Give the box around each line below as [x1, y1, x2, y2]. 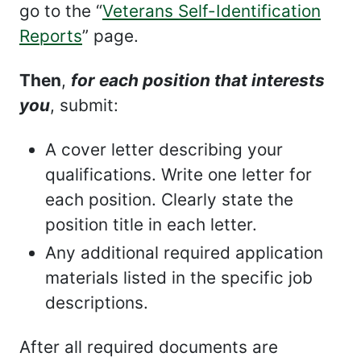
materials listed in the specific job [45, 268, 313, 288]
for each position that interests [71, 70, 325, 90]
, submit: [50, 95, 118, 115]
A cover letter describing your [45, 139, 283, 160]
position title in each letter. [45, 214, 257, 234]
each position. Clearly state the [45, 189, 293, 210]
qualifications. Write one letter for [45, 164, 312, 185]
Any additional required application [45, 243, 323, 263]
